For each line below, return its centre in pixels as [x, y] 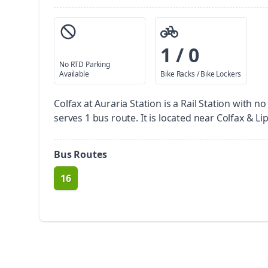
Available [74, 74]
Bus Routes [80, 154]
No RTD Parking [85, 64]
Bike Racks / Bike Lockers [201, 74]
